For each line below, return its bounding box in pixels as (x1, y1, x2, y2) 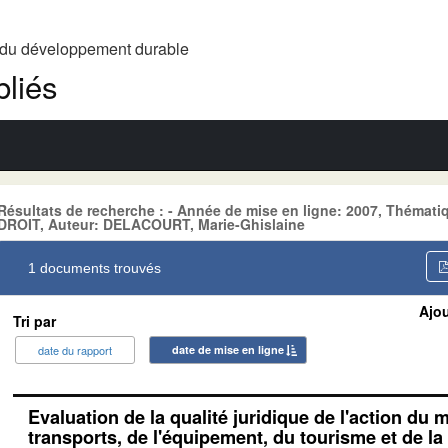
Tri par (13, 310, 56, 331)
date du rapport (38, 341, 112, 358)
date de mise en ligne (172, 341, 284, 357)
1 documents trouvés (28, 259, 161, 276)
